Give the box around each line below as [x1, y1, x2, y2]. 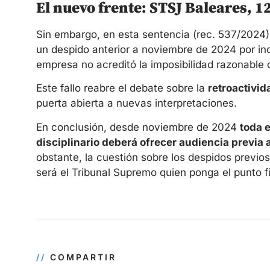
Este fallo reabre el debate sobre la [36, 82, 208, 95]
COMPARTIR [50, 252, 116, 263]
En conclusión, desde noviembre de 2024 [36, 121, 240, 133]
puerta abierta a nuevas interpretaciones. [36, 97, 237, 110]
